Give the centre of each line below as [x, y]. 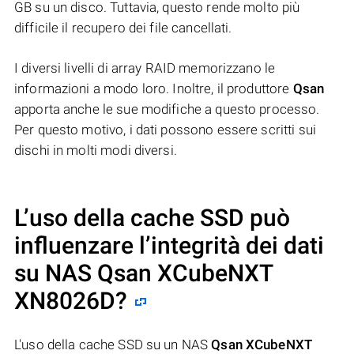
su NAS [56, 273]
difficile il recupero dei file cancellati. [123, 28]
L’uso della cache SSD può [152, 218]
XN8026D [65, 301]
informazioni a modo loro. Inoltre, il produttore [154, 89]
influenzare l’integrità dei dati [169, 246]
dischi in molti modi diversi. [96, 151]
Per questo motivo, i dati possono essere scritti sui [165, 130]
